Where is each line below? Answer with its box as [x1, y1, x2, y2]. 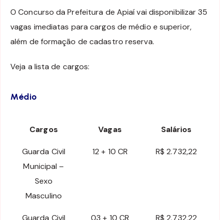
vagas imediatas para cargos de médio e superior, [10, 21, 192, 32]
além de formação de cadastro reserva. [10, 36, 154, 47]
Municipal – [23, 161, 64, 172]
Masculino [26, 191, 62, 201]
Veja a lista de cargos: [10, 61, 90, 72]
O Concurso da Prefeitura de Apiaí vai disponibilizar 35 [10, 6, 208, 17]
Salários [161, 124, 192, 135]
